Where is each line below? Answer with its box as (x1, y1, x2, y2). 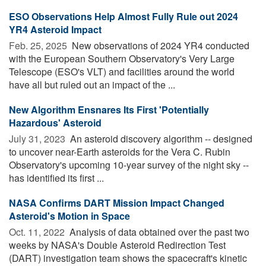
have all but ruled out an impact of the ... (9, 77, 175, 91)
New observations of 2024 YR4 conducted (69, 38, 249, 52)
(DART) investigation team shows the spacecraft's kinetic (9, 251, 247, 265)
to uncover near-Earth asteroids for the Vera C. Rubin (9, 144, 230, 159)
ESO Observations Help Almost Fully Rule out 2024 (9, 9, 238, 23)
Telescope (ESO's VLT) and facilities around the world (9, 64, 235, 78)
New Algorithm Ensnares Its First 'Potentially (9, 102, 209, 116)
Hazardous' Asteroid (9, 115, 102, 129)
